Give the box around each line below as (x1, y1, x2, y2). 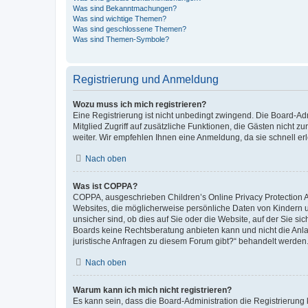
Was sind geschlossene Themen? (73, 24, 186, 33)
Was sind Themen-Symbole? (73, 34, 169, 43)
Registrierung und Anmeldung (73, 73, 219, 85)
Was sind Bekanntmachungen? (73, 3, 177, 12)
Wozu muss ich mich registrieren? (73, 99, 206, 109)
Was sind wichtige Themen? (73, 14, 166, 23)
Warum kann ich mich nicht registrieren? (73, 285, 232, 295)
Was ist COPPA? (73, 181, 137, 191)
